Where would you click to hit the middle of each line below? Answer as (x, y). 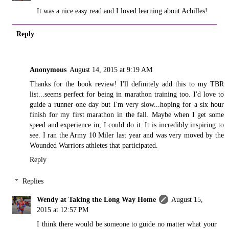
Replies (33, 181)
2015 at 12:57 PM (63, 209)
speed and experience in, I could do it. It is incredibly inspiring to (127, 125)
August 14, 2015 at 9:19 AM (111, 70)
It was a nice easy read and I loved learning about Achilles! (122, 11)
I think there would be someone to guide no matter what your (127, 224)
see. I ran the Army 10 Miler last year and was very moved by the (127, 135)
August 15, (187, 199)
